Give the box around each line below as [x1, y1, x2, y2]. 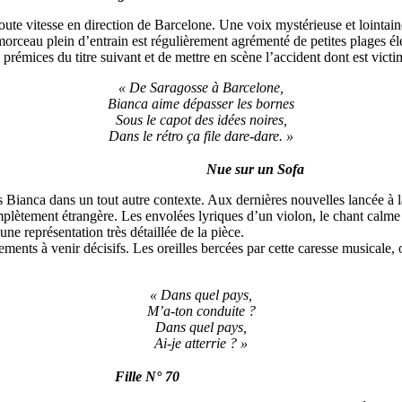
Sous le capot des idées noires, [115, 112, 287, 128]
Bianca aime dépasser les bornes [108, 96, 294, 112]
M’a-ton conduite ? [146, 303, 256, 319]
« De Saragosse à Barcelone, [118, 80, 284, 96]
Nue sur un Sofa [206, 162, 304, 178]
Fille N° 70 [114, 368, 179, 384]
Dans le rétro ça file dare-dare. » [109, 128, 293, 144]
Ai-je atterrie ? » [154, 336, 248, 352]
